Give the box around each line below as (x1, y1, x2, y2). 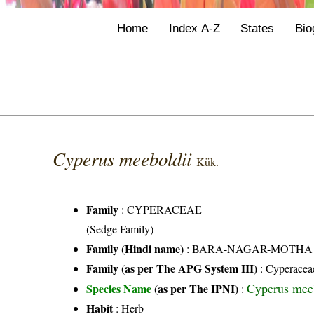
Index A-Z (168, 20, 220, 35)
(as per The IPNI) (154, 280, 239, 297)
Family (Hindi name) (86, 240, 184, 257)
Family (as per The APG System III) (86, 260, 258, 277)
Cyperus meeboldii (53, 146, 197, 172)
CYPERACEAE (127, 202, 203, 217)
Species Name (86, 280, 155, 297)
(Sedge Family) (86, 221, 154, 237)
